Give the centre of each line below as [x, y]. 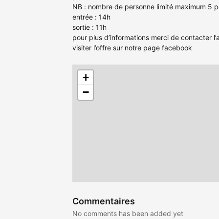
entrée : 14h [91, 17]
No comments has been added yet [128, 214]
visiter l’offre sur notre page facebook [132, 48]
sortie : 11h [89, 27]
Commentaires [104, 201]
